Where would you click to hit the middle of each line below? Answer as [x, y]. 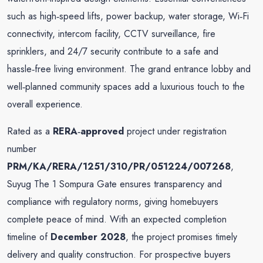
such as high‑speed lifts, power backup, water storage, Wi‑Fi [128, 16]
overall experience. [45, 104]
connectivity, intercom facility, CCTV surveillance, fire [111, 34]
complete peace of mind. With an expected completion [117, 219]
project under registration [175, 131]
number [22, 149]
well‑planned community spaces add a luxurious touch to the [126, 87]
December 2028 [88, 237]
